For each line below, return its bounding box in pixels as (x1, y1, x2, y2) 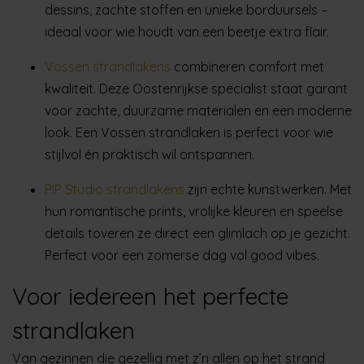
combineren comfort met (171, 58, 324, 75)
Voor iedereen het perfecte (12, 281, 288, 310)
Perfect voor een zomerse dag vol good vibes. (45, 246, 319, 263)
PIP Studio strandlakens (45, 180, 184, 197)
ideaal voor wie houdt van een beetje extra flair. (45, 23, 328, 40)
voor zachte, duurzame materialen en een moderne (45, 102, 352, 119)
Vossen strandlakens (45, 58, 171, 75)
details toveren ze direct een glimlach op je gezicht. (45, 224, 350, 241)
